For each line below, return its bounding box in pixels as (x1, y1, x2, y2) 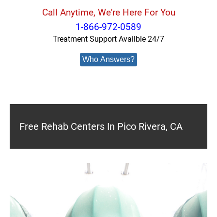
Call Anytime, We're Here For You (42, 7, 175, 18)
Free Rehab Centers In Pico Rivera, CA (19, 121, 183, 132)
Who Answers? (82, 55, 135, 63)
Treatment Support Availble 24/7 (53, 34, 164, 44)
